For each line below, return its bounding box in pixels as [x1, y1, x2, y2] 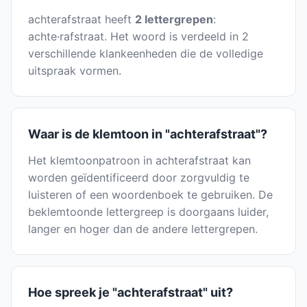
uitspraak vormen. [28, 64, 121, 78]
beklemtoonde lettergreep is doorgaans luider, [28, 205, 269, 219]
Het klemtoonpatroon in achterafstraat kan [28, 153, 251, 168]
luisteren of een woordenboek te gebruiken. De [28, 188, 273, 202]
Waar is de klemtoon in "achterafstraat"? [28, 127, 267, 142]
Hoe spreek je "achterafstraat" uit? [28, 285, 233, 300]
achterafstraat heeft [28, 12, 135, 27]
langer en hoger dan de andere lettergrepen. [28, 222, 258, 236]
